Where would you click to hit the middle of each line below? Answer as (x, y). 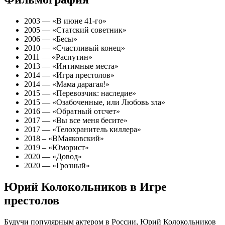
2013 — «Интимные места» (71, 66)
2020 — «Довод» (53, 156)
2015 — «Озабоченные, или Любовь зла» (95, 102)
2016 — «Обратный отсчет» (72, 111)
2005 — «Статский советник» (75, 30)
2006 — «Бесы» (51, 39)
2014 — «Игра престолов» (69, 75)
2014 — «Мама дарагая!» (67, 84)
